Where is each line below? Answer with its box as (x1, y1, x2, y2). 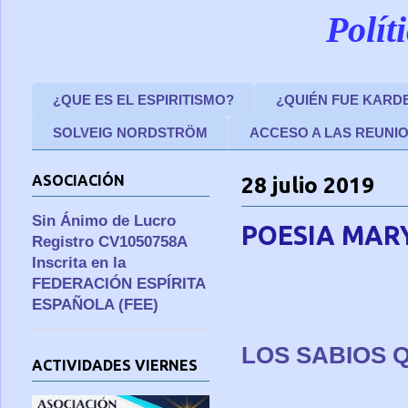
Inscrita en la (32, 254, 126, 272)
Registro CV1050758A (32, 233, 187, 251)
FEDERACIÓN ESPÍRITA (32, 275, 205, 293)
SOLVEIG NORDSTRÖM (52, 125, 208, 141)
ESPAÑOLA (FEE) (32, 296, 158, 314)
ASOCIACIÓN (32, 172, 125, 189)
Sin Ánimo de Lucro (32, 212, 176, 230)
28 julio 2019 (241, 172, 374, 199)
